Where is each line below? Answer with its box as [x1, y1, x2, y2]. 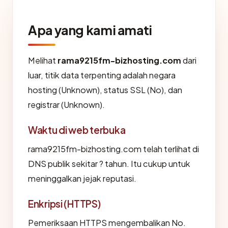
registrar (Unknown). [28, 99, 105, 110]
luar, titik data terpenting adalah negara [28, 69, 176, 80]
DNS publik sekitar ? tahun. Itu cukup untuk [28, 158, 190, 169]
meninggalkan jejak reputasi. [28, 173, 136, 184]
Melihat [28, 54, 58, 66]
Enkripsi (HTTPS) [28, 197, 101, 210]
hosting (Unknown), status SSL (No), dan [28, 84, 182, 95]
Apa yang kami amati [28, 21, 152, 38]
